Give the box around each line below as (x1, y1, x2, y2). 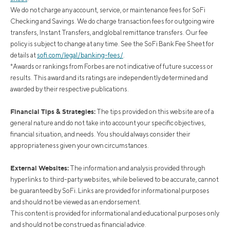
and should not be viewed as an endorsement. (10, 198, 141, 206)
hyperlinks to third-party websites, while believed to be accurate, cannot (10, 175, 219, 183)
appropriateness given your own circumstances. (10, 141, 149, 149)
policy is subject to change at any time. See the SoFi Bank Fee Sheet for (10, 40, 214, 48)
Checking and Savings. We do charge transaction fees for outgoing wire (10, 17, 215, 25)
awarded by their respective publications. (10, 85, 129, 93)
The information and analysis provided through (69, 164, 205, 172)
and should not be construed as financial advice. (10, 220, 146, 228)
